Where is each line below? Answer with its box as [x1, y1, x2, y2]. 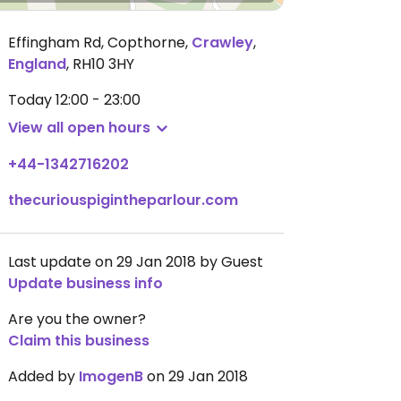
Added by [8, 366, 79, 387]
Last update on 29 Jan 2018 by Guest [8, 252, 263, 272]
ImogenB [79, 366, 143, 387]
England [8, 54, 66, 74]
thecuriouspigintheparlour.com [8, 190, 238, 210]
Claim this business [8, 330, 149, 351]
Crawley [192, 32, 253, 53]
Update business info [8, 273, 163, 294]
